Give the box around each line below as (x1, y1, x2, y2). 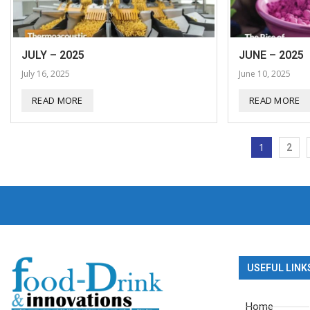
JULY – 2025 (21, 48, 84, 62)
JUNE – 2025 (238, 48, 304, 62)
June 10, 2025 (238, 68, 291, 80)
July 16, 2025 (21, 68, 70, 80)
